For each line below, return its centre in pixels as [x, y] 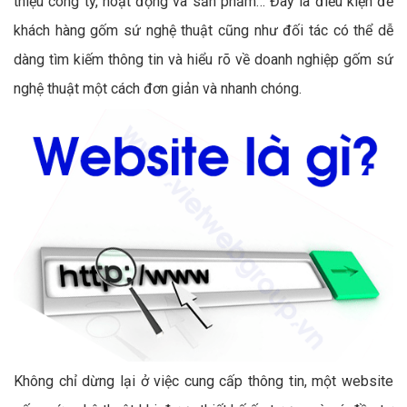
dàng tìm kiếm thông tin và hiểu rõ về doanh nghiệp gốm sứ [203, 60]
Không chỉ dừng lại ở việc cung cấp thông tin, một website [203, 381]
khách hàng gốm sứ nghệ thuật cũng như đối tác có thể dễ [203, 30]
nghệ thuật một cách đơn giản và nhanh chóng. [159, 89]
